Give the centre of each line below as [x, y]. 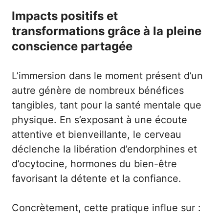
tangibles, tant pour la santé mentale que [107, 105]
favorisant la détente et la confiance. [97, 178]
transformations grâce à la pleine [107, 31]
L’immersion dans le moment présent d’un [107, 76]
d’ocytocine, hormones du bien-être [94, 164]
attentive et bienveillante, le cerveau [97, 134]
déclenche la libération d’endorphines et [104, 149]
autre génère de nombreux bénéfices [98, 90]
